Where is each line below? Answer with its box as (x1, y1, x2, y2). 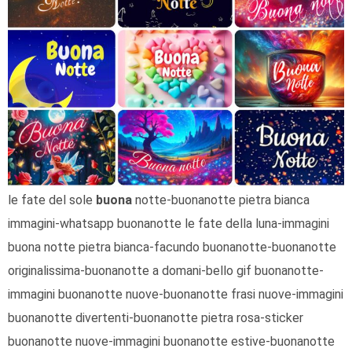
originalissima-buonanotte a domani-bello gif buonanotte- (7, 263, 324, 278)
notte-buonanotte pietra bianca (131, 192, 310, 207)
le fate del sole (10, 192, 96, 207)
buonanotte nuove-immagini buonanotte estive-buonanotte (7, 334, 335, 349)
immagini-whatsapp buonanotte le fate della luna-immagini (7, 216, 329, 231)
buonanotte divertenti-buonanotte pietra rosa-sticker (7, 310, 303, 325)
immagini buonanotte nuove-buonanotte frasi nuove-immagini (7, 287, 343, 302)
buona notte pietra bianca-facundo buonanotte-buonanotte (7, 240, 336, 255)
